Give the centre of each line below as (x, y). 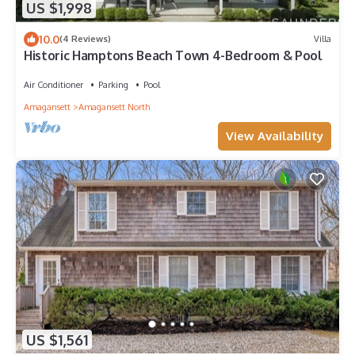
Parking (113, 84)
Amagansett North (114, 107)
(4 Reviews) (85, 39)
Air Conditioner (53, 84)
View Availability (275, 136)
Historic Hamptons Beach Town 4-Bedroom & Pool (173, 55)
